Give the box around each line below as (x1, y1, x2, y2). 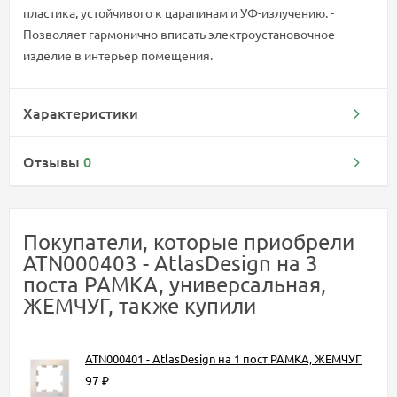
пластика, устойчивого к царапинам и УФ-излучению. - (23, 4, 334, 20)
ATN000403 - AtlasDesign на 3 (23, 249, 318, 276)
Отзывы (23, 151, 83, 171)
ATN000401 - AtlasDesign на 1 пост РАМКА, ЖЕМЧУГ (85, 350, 362, 366)
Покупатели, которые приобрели (23, 228, 354, 254)
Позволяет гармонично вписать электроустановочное (23, 25, 335, 42)
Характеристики (23, 102, 138, 122)
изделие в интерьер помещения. (23, 46, 213, 63)
